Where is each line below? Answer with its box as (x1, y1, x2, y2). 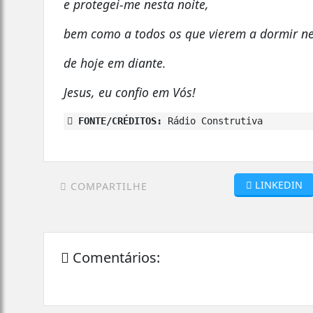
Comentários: (69, 248, 161, 268)
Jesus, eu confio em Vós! (64, 83, 196, 101)
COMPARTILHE (67, 179, 147, 193)
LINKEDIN (255, 177, 303, 191)
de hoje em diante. (64, 54, 167, 71)
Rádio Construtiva (162, 115, 263, 126)
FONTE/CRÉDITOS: (73, 115, 163, 126)
